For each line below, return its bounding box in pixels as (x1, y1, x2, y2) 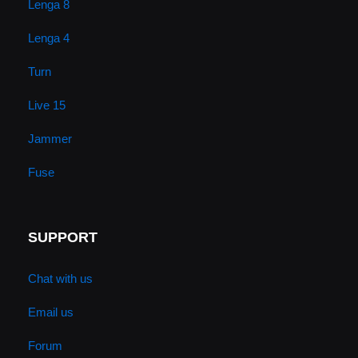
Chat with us (27, 272, 93, 286)
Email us (27, 305, 74, 320)
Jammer (27, 132, 72, 146)
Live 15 (27, 98, 66, 113)
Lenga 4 (27, 31, 70, 46)
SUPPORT (27, 229, 98, 246)
